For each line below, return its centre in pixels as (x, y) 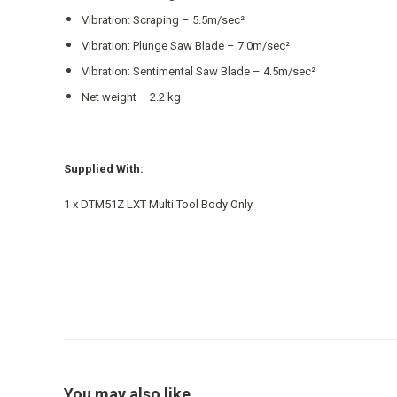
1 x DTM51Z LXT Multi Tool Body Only (158, 204)
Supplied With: (104, 169)
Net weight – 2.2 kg (131, 97)
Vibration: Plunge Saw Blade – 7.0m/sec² (186, 46)
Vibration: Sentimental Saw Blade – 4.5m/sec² (198, 71)
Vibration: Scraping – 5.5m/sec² (163, 20)
